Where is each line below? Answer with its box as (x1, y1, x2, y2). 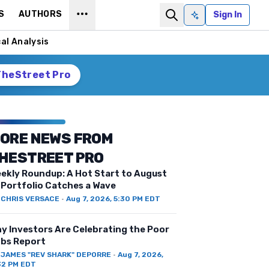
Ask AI (193, 14, 220, 25)
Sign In (213, 10, 242, 20)
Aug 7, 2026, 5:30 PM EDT (65, 195, 160, 203)
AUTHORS (18, 8, 62, 19)
